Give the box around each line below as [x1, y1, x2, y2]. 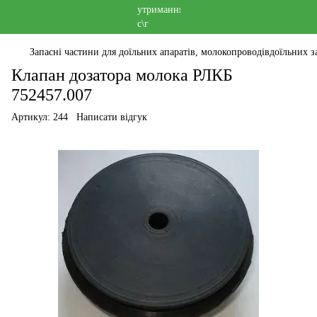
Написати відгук [76, 112, 147, 122]
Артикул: [11, 112, 50, 122]
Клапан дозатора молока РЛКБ [11, 66, 233, 84]
